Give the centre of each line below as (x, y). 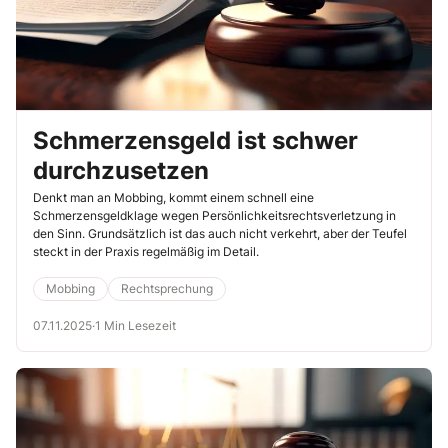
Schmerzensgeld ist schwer (195, 140)
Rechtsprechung (167, 288)
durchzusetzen (121, 170)
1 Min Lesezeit (135, 325)
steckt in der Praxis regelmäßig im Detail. (146, 251)
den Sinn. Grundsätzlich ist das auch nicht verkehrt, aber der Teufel (220, 233)
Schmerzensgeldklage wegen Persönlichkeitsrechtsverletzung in (214, 215)
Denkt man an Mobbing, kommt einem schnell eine (173, 197)
